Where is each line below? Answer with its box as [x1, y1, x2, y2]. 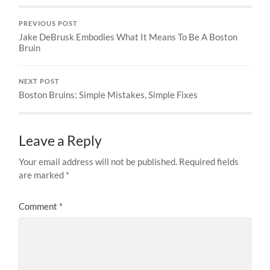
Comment [19, 200, 60, 212]
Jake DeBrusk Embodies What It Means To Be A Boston [19, 31, 238, 42]
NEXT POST [19, 77, 60, 85]
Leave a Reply [19, 132, 102, 149]
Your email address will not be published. [19, 155, 178, 167]
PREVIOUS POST [19, 19, 78, 27]
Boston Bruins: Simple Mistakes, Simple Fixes [19, 89, 198, 100]
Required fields [179, 155, 239, 167]
